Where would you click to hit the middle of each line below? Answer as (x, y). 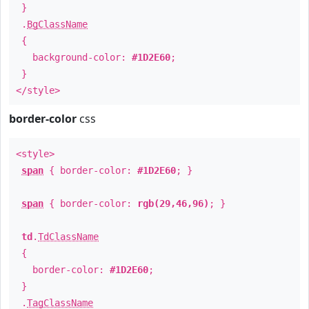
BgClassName (57, 24)
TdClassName (68, 237)
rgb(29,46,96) (173, 203)
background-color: (74, 57)
